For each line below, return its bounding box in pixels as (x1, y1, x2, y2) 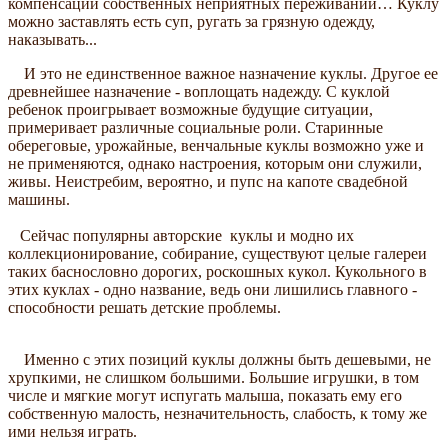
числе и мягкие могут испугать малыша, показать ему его (8, 386, 402, 404)
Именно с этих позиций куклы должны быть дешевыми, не (8, 350, 431, 368)
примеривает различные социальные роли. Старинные (8, 118, 383, 136)
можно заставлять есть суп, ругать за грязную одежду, (8, 12, 375, 30)
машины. (8, 190, 70, 208)
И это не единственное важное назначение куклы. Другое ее (8, 64, 438, 82)
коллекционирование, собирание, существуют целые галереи (8, 244, 427, 262)
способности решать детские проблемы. (8, 298, 281, 316)
